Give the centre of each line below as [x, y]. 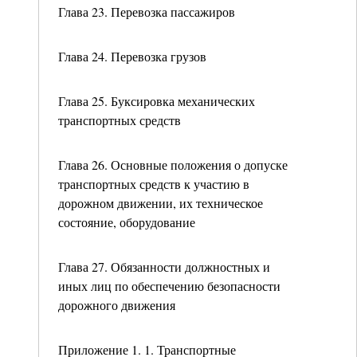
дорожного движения [117, 305]
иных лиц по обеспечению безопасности [169, 286]
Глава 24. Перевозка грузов [132, 56]
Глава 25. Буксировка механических [157, 101]
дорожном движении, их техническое [161, 203]
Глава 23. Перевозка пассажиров [147, 12]
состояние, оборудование [127, 222]
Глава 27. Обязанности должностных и [164, 267]
